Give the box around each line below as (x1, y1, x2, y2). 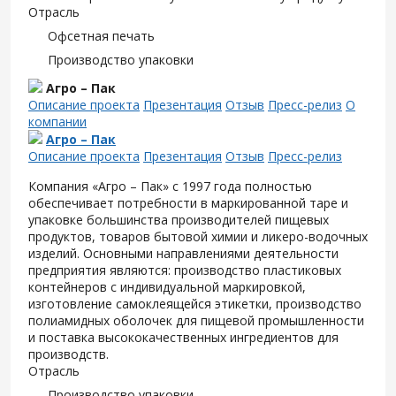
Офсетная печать (48, 27, 155, 45)
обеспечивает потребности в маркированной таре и (28, 194, 348, 212)
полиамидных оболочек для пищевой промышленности (28, 312, 364, 330)
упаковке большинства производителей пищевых (28, 211, 329, 229)
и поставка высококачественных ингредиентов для (28, 329, 339, 346)
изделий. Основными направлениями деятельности (28, 245, 339, 263)
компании (28, 113, 87, 131)
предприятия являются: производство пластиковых (28, 262, 341, 279)
